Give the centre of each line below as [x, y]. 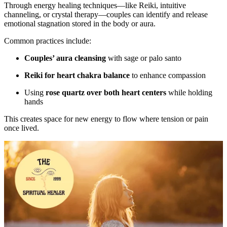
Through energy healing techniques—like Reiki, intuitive [95, 6]
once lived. [22, 128]
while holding [189, 93]
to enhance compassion [168, 75]
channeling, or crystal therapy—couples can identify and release [106, 15]
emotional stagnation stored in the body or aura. [80, 24]
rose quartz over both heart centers [106, 93]
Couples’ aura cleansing [65, 58]
